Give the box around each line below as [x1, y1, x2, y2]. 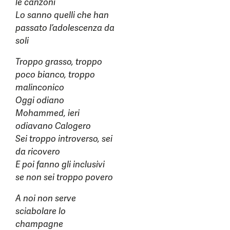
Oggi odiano [15, 94, 64, 106]
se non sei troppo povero [15, 171, 113, 183]
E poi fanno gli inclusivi [15, 159, 105, 170]
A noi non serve [15, 193, 76, 204]
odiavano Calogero [15, 120, 91, 132]
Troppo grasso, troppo [15, 56, 102, 68]
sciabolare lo [15, 205, 66, 217]
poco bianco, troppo [15, 69, 95, 81]
